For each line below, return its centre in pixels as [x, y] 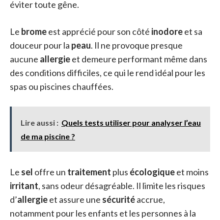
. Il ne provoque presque [137, 45]
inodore [167, 31]
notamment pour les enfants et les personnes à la [103, 213]
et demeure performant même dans [139, 59]
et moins [192, 172]
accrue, [150, 199]
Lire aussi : [40, 123]
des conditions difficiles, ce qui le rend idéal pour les [108, 73]
